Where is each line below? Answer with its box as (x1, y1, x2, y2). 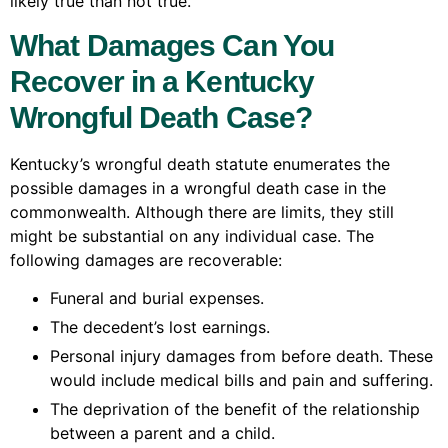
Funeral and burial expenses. (50, 288, 264, 309)
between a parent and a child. (50, 423, 275, 444)
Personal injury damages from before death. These (50, 346, 433, 367)
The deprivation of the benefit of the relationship (50, 399, 420, 420)
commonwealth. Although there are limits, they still (10, 201, 394, 222)
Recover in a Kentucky (10, 64, 315, 98)
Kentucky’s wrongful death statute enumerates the (10, 153, 390, 174)
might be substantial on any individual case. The (10, 225, 374, 246)
